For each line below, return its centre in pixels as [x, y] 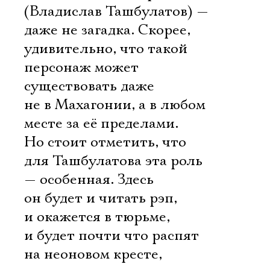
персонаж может [81, 67]
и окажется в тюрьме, [97, 217]
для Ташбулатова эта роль [113, 161]
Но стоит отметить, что [105, 142]
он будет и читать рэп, [101, 198]
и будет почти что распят [111, 236]
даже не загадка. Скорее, [107, 30]
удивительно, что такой [106, 49]
